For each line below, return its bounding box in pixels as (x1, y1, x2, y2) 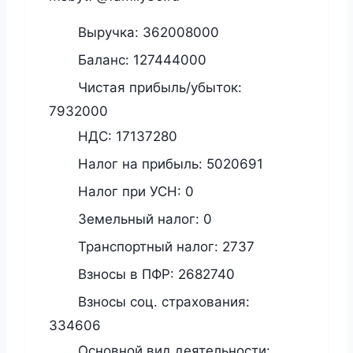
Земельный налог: (74, 210, 203, 227)
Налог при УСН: (74, 183, 185, 199)
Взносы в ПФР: (74, 266, 178, 282)
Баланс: (74, 51, 133, 68)
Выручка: (74, 24, 143, 40)
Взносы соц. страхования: (74, 293, 250, 310)
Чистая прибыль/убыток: (74, 79, 242, 95)
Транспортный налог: (74, 238, 222, 255)
